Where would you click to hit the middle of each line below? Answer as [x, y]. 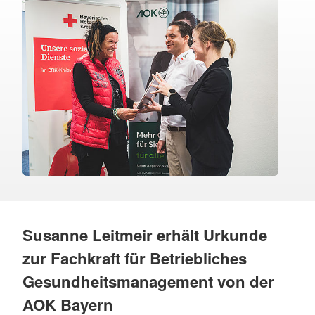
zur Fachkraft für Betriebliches [135, 258]
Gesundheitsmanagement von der [148, 282]
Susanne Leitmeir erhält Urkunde [145, 235]
